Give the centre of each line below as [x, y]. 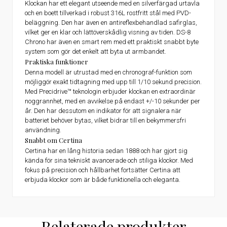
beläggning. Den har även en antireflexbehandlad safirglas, [111, 23]
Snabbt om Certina [53, 140]
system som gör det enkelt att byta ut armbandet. [96, 51]
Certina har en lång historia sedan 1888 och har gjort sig [106, 151]
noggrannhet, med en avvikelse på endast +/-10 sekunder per [112, 101]
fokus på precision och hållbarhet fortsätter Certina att [103, 170]
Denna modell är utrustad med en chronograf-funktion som [108, 72]
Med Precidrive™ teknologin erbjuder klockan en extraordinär [110, 91]
